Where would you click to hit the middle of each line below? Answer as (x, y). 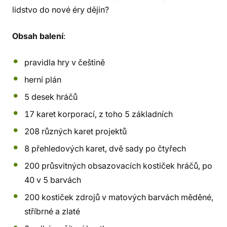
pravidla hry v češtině (65, 62)
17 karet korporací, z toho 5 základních (99, 114)
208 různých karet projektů (75, 131)
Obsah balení (38, 36)
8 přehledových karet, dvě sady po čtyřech (105, 148)
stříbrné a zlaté (52, 211)
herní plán (43, 80)
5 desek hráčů (51, 97)
